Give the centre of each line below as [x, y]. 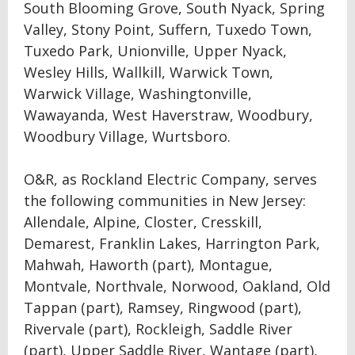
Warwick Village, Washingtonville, [138, 94]
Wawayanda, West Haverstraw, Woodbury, [168, 115]
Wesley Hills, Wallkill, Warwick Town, [149, 72]
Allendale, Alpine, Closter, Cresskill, [143, 222]
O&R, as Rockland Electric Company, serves [170, 179]
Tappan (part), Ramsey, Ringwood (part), [163, 307]
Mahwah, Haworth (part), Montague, [148, 265]
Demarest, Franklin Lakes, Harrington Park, [172, 243]
